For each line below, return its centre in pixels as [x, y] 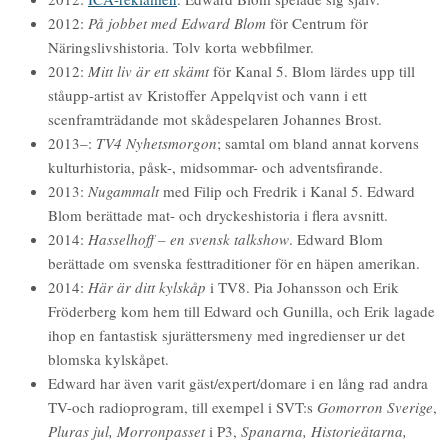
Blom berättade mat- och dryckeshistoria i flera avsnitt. [218, 214]
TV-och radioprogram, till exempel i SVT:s [182, 406]
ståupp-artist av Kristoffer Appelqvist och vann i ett [207, 94]
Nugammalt [123, 190]
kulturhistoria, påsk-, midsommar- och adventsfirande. [215, 166]
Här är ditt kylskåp [147, 286]
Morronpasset [161, 430]
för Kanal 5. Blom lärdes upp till [312, 70]
